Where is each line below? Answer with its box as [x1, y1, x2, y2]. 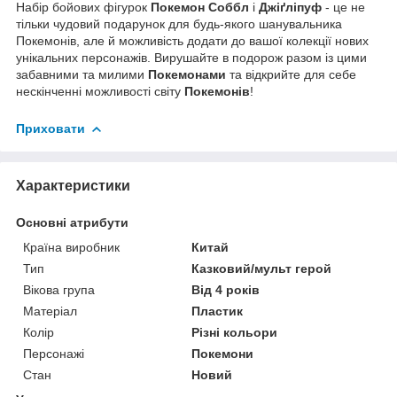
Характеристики [16, 178, 130, 194]
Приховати [16, 121, 85, 136]
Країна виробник [23, 240, 120, 255]
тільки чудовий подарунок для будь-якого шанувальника [16, 17, 342, 32]
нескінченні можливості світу [16, 84, 184, 99]
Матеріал [23, 304, 77, 319]
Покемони [191, 346, 254, 362]
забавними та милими [16, 67, 148, 82]
